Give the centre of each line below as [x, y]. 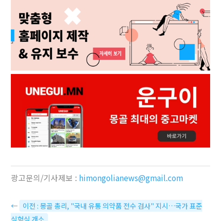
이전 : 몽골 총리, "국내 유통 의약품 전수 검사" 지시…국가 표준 [113, 205]
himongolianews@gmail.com [131, 178]
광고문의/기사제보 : [45, 178]
